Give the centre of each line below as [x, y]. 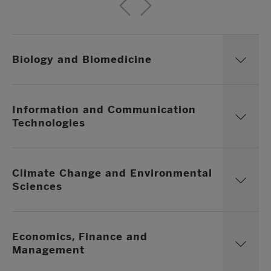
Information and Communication [104, 109]
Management [48, 250]
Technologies [49, 122]
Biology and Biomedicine [82, 59]
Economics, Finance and [80, 236]
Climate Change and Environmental [112, 173]
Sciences [37, 186]
